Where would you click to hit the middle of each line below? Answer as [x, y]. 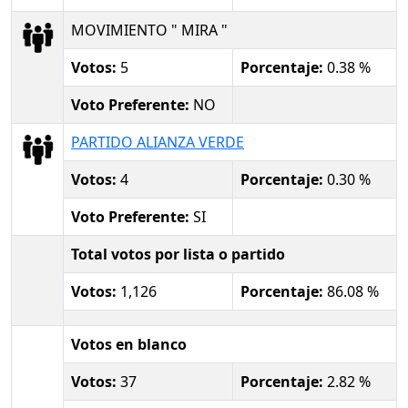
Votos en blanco [129, 344]
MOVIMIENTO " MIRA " [149, 30]
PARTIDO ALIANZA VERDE [158, 142]
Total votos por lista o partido [178, 254]
